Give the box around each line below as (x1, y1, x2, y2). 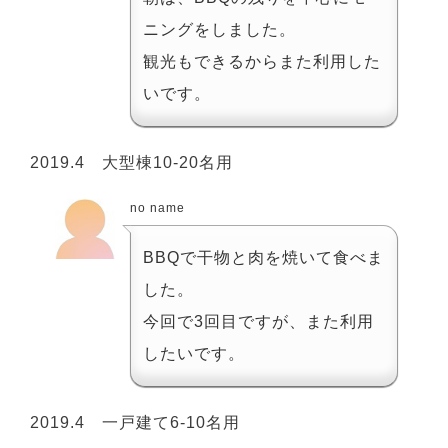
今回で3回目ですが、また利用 (143, 312, 374, 330)
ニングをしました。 (143, 20, 296, 38)
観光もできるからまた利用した (143, 52, 381, 70)
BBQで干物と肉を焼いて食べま (143, 248, 384, 266)
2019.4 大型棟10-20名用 (30, 153, 233, 171)
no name (130, 200, 185, 215)
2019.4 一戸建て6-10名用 (30, 413, 240, 431)
